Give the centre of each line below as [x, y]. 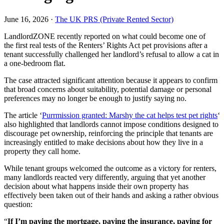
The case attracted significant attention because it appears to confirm [111, 80]
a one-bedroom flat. [35, 63]
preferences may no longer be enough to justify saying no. [95, 98]
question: [18, 204]
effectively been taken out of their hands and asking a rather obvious [111, 195]
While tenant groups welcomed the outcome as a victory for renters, [110, 168]
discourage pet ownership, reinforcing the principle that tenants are [108, 133]
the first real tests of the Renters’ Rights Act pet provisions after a [106, 45]
